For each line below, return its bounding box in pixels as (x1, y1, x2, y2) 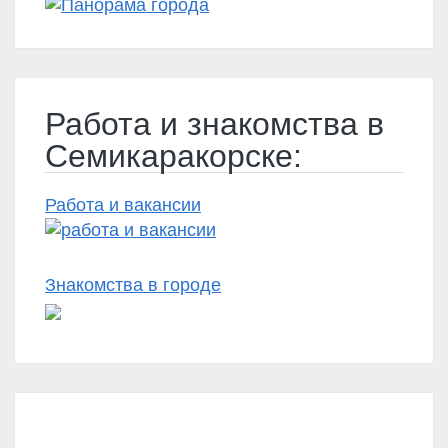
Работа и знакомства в (45, 105, 384, 142)
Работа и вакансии (45, 194, 201, 215)
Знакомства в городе (45, 275, 221, 296)
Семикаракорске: (45, 137, 302, 174)
